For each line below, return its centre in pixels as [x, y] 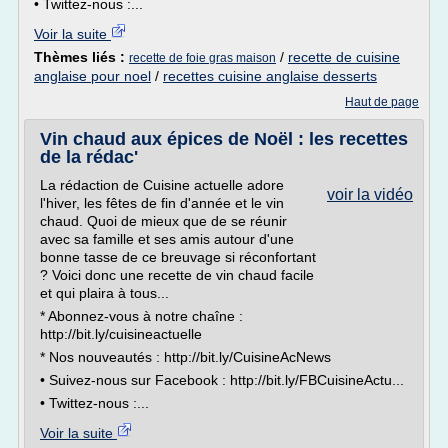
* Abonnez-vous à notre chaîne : [141, 316]
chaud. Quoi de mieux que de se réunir [163, 221]
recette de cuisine [344, 57]
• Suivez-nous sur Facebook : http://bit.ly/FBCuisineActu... [222, 380]
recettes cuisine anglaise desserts [270, 76]
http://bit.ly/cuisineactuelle [121, 334]
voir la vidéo [370, 194]
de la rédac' [89, 157]
